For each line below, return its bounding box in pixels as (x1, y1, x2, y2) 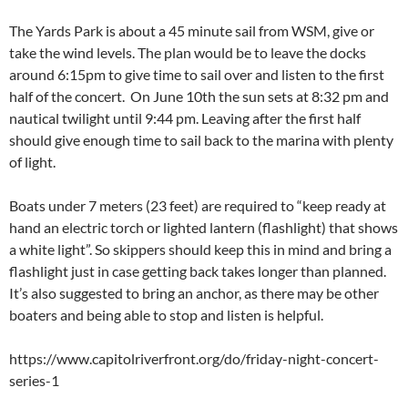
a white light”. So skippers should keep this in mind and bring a (9, 240, 392, 259)
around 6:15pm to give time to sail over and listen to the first (9, 66, 384, 84)
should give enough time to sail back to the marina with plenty (9, 131, 393, 149)
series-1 (9, 372, 59, 390)
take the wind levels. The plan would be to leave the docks (9, 44, 366, 62)
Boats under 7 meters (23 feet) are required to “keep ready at (9, 197, 386, 215)
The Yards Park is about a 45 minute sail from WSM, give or (9, 22, 374, 40)
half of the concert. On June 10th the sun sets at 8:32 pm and (9, 87, 389, 106)
